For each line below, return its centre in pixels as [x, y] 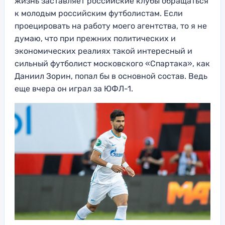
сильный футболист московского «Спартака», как [112, 64]
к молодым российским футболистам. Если [99, 14]
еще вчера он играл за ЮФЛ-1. [74, 89]
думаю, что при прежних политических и [95, 39]
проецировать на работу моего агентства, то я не [111, 26]
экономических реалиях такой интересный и [103, 51]
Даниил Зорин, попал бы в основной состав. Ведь [111, 76]
